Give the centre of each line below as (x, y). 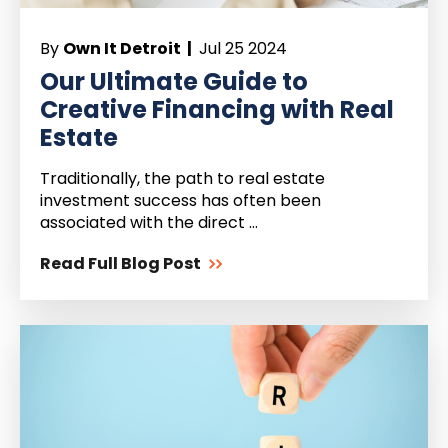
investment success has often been (180, 201)
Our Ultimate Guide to (174, 82)
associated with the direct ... (149, 223)
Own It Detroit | (129, 49)
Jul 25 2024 (241, 49)
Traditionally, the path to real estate (182, 179)
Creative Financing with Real (217, 110)
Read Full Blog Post (120, 264)
